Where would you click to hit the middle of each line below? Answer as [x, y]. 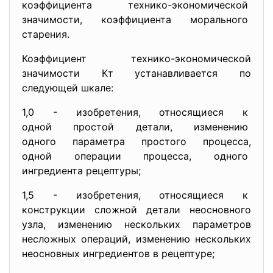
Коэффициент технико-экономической [136, 58]
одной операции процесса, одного [136, 156]
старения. [46, 34]
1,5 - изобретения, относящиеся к [136, 195]
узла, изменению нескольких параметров [136, 224]
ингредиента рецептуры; [83, 171]
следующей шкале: [68, 88]
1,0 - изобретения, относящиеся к [136, 112]
